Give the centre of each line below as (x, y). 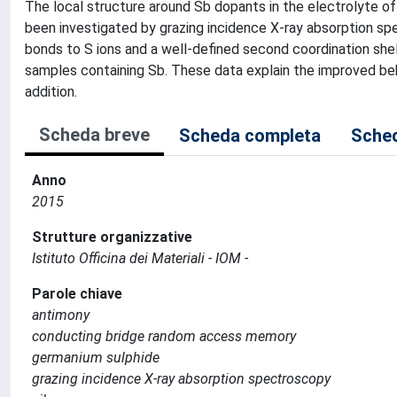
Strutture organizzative (112, 237)
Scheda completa (250, 136)
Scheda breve (94, 135)
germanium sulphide (96, 358)
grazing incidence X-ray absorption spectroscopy (181, 379)
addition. (51, 92)
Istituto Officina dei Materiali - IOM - (140, 258)
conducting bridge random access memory (164, 336)
